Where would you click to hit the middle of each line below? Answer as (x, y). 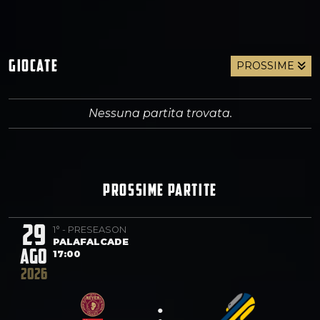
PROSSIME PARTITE (160, 189)
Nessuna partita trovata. (160, 113)
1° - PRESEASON (90, 229)
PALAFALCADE (91, 241)
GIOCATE (34, 65)
